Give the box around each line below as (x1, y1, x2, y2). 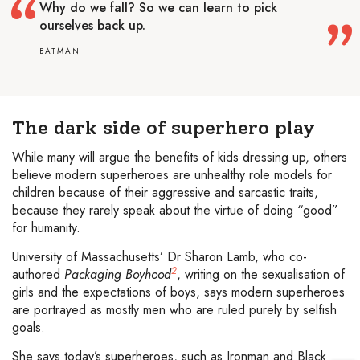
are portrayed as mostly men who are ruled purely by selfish (12, 301, 337, 320)
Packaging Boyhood (64, 265, 171, 284)
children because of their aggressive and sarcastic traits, (12, 183, 318, 202)
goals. (12, 318, 49, 337)
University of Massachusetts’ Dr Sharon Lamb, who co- (12, 247, 307, 267)
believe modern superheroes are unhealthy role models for (12, 166, 332, 185)
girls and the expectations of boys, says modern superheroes (12, 283, 345, 302)
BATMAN (39, 45, 80, 58)
